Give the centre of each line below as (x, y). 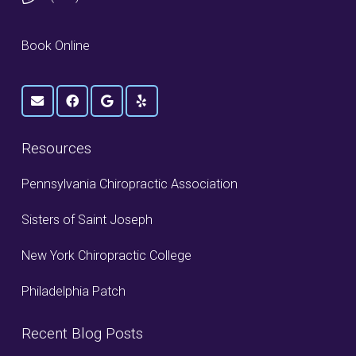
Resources (56, 148)
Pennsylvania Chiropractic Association (130, 184)
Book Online (56, 45)
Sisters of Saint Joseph (87, 219)
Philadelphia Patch (74, 291)
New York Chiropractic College (106, 255)
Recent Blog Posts (82, 333)
